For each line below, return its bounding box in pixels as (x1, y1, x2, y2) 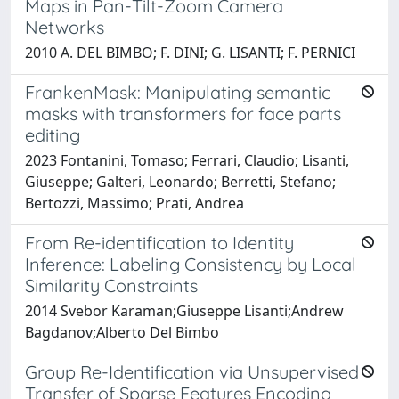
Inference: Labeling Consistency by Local (25, 252, 356, 275)
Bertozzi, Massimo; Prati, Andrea (25, 192, 244, 213)
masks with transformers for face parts (25, 102, 341, 125)
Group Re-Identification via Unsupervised (25, 360, 359, 383)
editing (25, 123, 80, 146)
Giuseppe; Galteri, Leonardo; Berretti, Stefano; (25, 171, 336, 191)
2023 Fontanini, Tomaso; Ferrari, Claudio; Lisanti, (25, 150, 349, 170)
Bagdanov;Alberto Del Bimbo (25, 322, 219, 342)
